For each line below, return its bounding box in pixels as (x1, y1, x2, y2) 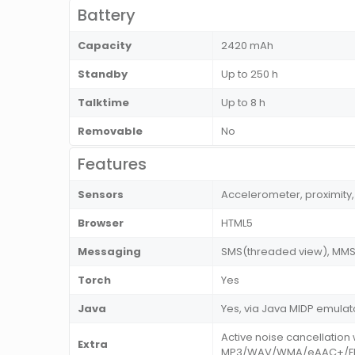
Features (78, 153, 147, 176)
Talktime (78, 95, 129, 111)
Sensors (78, 187, 124, 203)
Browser (78, 216, 124, 231)
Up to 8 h (221, 95, 265, 111)
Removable (78, 124, 143, 139)
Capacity (78, 38, 132, 54)
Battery (78, 4, 136, 27)
